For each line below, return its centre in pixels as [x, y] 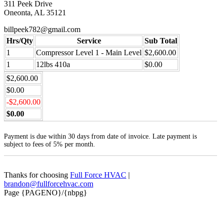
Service [89, 40]
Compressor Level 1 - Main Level [89, 52]
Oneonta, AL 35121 [35, 12]
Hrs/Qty [20, 40]
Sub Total [161, 40]
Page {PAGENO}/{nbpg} [46, 193]
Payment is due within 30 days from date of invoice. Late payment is [100, 137]
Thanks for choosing [37, 175]
